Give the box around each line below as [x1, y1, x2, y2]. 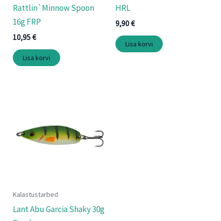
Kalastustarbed [13, 189, 59, 199]
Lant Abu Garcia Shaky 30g [13, 204, 105, 215]
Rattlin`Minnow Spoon [13, 2, 95, 13]
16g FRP [13, 16, 41, 27]
